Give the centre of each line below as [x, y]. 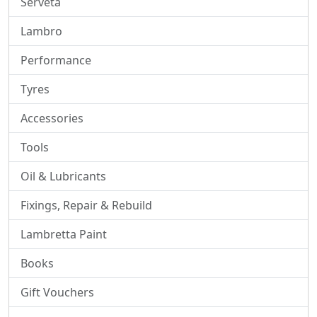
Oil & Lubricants [63, 177]
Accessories [52, 119]
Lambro [41, 31]
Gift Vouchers [57, 293]
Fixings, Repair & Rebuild [86, 206]
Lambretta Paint [64, 235]
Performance [56, 60]
